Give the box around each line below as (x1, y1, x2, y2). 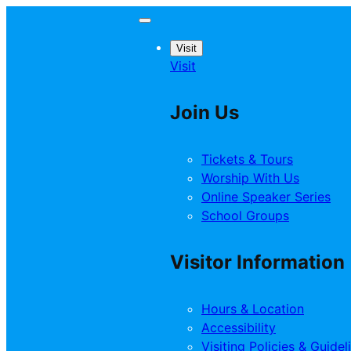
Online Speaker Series (201, 188, 331, 204)
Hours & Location (201, 300, 304, 317)
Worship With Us (201, 169, 299, 186)
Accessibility (201, 319, 276, 335)
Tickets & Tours (201, 150, 293, 167)
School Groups (201, 207, 289, 223)
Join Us (170, 100, 239, 124)
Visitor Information (170, 250, 345, 273)
